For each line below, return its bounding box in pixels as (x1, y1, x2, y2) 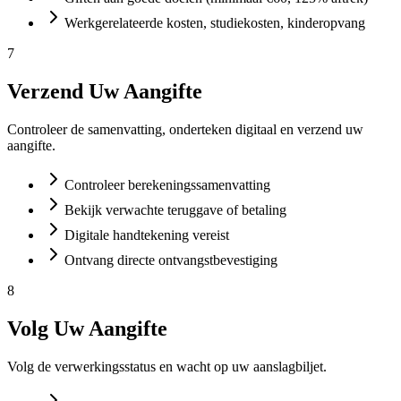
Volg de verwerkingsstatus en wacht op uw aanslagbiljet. (7, 359, 327, 375)
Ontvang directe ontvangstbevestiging (64, 252, 277, 269)
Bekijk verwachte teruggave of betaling (64, 202, 286, 218)
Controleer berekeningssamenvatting (64, 177, 270, 193)
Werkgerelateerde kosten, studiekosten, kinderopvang (64, 15, 365, 31)
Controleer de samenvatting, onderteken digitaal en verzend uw (7, 122, 363, 138)
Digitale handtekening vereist (64, 227, 229, 243)
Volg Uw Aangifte (7, 317, 167, 341)
